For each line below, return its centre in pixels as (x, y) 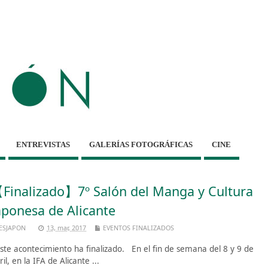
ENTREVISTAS (43, 144)
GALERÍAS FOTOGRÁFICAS (141, 144)
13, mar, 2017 (66, 227)
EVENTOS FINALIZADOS (138, 227)
